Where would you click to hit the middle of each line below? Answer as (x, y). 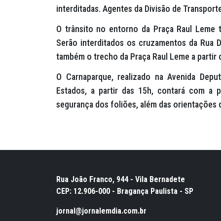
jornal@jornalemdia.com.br (101, 211)
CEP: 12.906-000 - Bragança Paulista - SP (125, 191)
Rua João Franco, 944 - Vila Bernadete (121, 179)
